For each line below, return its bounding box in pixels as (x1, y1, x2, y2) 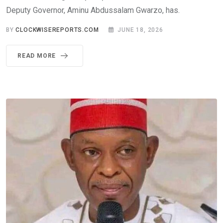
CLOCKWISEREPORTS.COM (15, 26, 99, 34)
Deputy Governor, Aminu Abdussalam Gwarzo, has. (6, 5, 180, 15)
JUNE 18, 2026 (117, 26, 163, 34)
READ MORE (17, 52, 56, 60)
